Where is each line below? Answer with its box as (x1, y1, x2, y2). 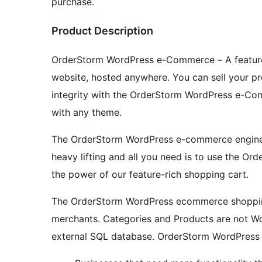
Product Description (51, 25, 153, 37)
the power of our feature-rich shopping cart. (51, 168, 249, 181)
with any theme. (51, 106, 122, 119)
